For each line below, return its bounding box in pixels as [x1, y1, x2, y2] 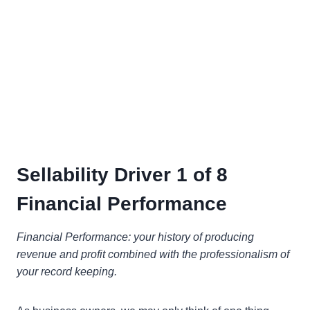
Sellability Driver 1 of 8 [17, 164, 228, 186]
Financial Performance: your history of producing [17, 231, 254, 244]
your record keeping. [17, 266, 117, 278]
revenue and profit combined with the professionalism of [17, 248, 289, 261]
